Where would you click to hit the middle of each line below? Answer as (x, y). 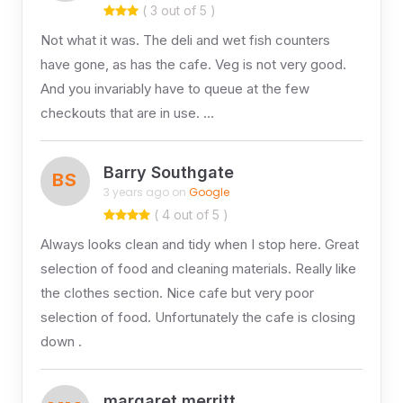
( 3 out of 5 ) (177, 10)
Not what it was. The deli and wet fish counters (185, 40)
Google (209, 193)
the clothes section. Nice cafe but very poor (177, 292)
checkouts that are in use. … (127, 112)
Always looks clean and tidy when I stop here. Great (199, 244)
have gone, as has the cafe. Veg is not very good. (193, 64)
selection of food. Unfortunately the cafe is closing (197, 317)
